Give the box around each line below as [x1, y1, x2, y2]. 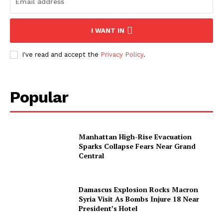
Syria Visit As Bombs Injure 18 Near [79, 194, 200, 204]
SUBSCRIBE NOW [83, 81, 140, 89]
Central [79, 151, 105, 161]
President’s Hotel [79, 204, 138, 214]
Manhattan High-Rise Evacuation [79, 132, 192, 142]
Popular [10, 88, 68, 107]
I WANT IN [91, 27, 124, 35]
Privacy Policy [101, 51, 143, 59]
